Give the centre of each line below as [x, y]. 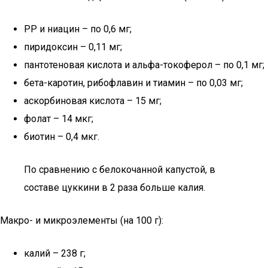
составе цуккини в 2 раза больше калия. [115, 188]
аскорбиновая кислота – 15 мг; [93, 101]
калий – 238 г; [55, 253]
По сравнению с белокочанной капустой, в [120, 170]
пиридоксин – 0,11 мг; [73, 47]
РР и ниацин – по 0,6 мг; [78, 29]
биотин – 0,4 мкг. [62, 137]
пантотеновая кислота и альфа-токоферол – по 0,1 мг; [144, 65]
